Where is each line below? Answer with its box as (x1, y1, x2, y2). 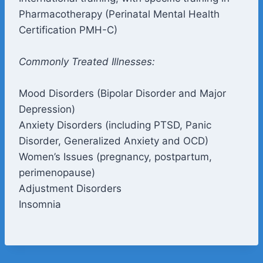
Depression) (19, 103, 75, 116)
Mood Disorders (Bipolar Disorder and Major (19, 87, 226, 100)
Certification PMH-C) (19, 24, 117, 36)
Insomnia (19, 198, 61, 211)
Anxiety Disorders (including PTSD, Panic (19, 119, 211, 131)
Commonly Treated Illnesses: (19, 56, 155, 68)
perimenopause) (19, 167, 95, 179)
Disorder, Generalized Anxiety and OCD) (19, 135, 208, 147)
